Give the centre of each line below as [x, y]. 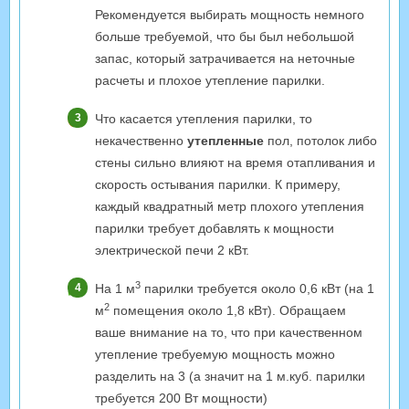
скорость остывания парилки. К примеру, [218, 185]
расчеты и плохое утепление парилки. [210, 81]
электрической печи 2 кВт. [172, 251]
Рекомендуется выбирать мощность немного [230, 15]
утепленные [225, 141]
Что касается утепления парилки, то [204, 119]
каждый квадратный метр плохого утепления [230, 207]
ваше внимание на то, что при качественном [229, 333]
